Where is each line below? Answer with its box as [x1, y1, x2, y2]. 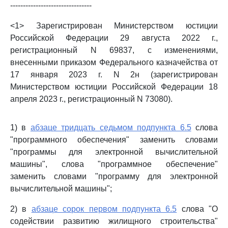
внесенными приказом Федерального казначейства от [10, 58, 218, 67]
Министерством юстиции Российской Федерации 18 [10, 82, 218, 91]
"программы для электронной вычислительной [10, 148, 218, 156]
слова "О [177, 205, 218, 213]
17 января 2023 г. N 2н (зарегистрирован [10, 70, 218, 79]
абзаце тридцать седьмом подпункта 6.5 [30, 123, 191, 132]
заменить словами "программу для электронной [10, 172, 218, 181]
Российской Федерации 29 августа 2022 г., [10, 34, 218, 42]
